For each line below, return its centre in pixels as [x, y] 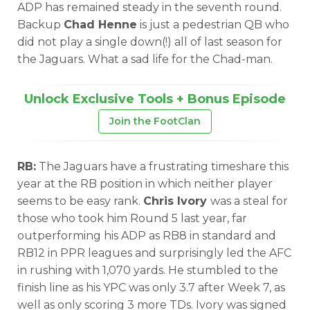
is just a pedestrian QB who [213, 24]
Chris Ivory [177, 201]
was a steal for [249, 201]
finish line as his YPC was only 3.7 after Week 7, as [151, 287]
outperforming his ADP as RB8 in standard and [147, 235]
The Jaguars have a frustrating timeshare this [162, 166]
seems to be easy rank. [80, 201]
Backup [40, 24]
